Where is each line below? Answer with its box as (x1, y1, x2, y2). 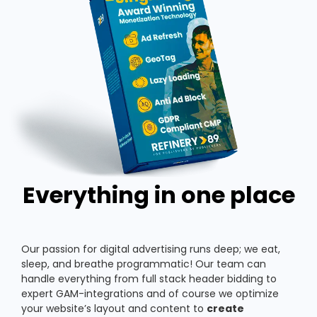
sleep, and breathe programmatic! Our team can (21, 257, 266, 272)
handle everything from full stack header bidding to (21, 272, 277, 287)
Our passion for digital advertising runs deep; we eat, (21, 242, 280, 257)
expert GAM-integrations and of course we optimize (21, 287, 279, 301)
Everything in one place (22, 179, 295, 212)
